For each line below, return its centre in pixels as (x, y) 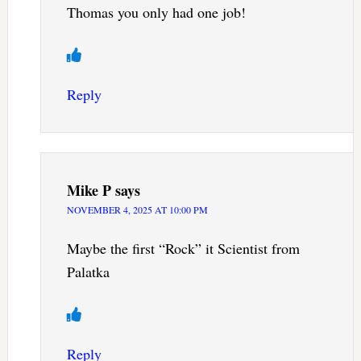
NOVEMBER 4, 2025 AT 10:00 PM (137, 210)
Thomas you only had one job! (156, 12)
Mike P (89, 191)
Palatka (88, 272)
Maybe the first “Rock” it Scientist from (183, 249)
